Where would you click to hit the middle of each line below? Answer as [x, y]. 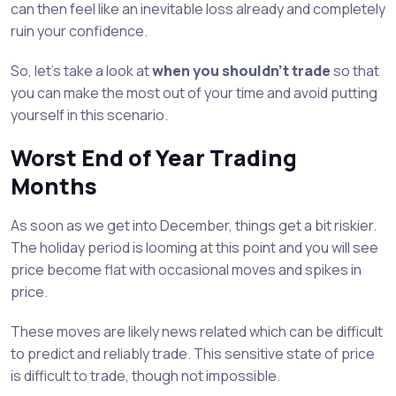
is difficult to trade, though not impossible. [145, 376]
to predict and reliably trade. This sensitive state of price [193, 354]
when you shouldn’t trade [241, 71]
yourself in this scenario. [89, 115]
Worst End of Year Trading [154, 158]
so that [355, 71]
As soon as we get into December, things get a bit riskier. [194, 226]
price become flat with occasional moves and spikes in [186, 270]
